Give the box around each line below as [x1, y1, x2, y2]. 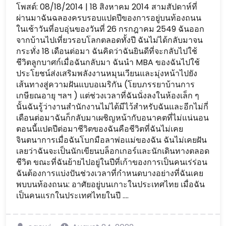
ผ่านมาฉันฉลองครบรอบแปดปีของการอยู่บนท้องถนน [16, 12, 201, 24]
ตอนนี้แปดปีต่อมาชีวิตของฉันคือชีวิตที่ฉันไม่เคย [16, 123, 183, 135]
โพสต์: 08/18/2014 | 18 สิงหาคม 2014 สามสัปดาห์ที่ [16, 1, 197, 13]
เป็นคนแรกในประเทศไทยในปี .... [16, 190, 129, 201]
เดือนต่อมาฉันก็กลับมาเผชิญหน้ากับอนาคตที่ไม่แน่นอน [16, 112, 209, 124]
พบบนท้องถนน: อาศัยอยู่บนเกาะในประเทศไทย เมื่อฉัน [16, 179, 205, 190]
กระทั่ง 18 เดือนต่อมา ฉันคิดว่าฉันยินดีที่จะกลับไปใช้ [16, 45, 197, 57]
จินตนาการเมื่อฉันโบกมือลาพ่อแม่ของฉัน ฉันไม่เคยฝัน [16, 134, 207, 146]
